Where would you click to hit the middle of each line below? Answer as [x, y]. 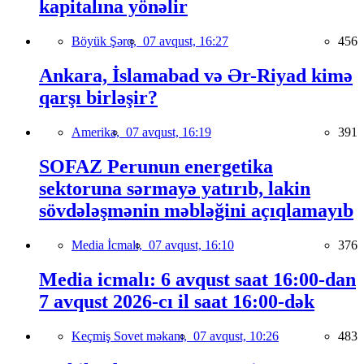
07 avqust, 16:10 [191, 245]
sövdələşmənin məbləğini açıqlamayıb [196, 210]
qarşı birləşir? [98, 98]
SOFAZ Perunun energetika [156, 166]
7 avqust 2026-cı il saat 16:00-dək [177, 301]
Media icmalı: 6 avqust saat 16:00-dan [197, 279]
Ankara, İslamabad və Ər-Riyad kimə [196, 76]
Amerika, [99, 132]
